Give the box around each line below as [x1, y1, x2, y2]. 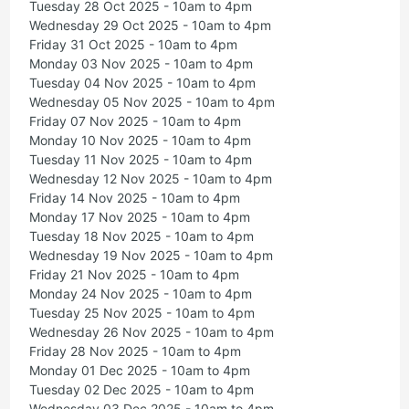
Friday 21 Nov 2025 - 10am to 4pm [28, 267, 239, 283]
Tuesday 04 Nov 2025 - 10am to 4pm [28, 75, 256, 91]
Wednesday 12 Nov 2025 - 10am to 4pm [28, 171, 272, 187]
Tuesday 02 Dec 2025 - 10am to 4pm [28, 382, 254, 398]
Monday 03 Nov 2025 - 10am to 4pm [28, 56, 253, 72]
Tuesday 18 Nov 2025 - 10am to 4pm [28, 228, 254, 245]
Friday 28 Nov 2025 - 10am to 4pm [28, 343, 241, 360]
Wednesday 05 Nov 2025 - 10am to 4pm [28, 94, 275, 110]
